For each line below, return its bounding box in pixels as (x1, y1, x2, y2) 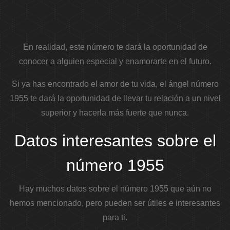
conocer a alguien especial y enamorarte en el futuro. (18, 57, 212, 66)
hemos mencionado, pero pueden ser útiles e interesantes (10, 199, 220, 208)
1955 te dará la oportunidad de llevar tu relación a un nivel (9, 94, 221, 103)
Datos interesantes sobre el (14, 131, 216, 150)
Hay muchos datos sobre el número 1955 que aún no (18, 184, 212, 194)
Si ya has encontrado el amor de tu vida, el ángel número (11, 80, 219, 89)
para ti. (103, 213, 127, 222)
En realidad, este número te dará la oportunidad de (23, 43, 207, 52)
